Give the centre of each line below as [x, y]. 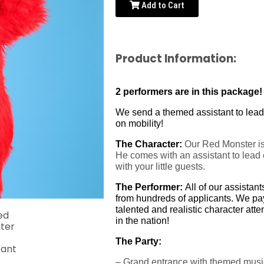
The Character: [148, 144]
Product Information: [176, 59]
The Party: [138, 241]
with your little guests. [160, 166]
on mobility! [139, 123]
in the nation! [142, 220]
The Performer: [150, 187]
